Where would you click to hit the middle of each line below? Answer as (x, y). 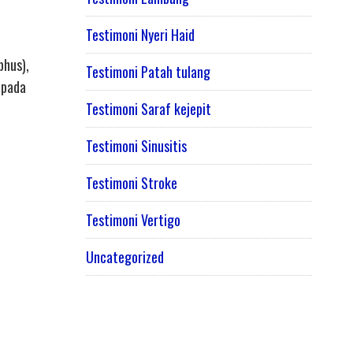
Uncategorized (124, 257)
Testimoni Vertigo (133, 220)
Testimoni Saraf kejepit (148, 109)
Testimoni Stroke (131, 183)
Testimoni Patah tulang (148, 72)
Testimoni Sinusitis (136, 146)
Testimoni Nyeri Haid (140, 35)
